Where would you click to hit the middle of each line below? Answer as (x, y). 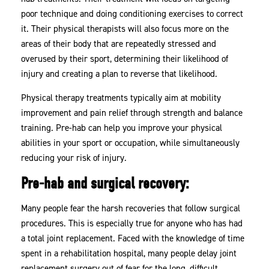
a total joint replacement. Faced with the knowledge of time (133, 239)
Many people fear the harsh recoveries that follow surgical (131, 209)
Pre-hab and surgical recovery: (105, 184)
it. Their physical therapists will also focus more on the (125, 29)
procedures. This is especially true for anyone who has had (132, 224)
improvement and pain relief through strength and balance (132, 113)
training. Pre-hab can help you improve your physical (122, 128)
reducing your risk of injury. (74, 158)
